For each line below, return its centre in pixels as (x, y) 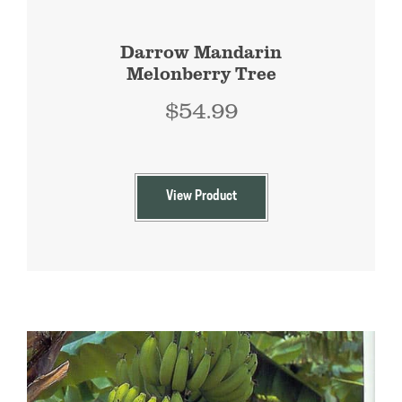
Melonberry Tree (201, 72)
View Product (201, 196)
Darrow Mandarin (201, 51)
